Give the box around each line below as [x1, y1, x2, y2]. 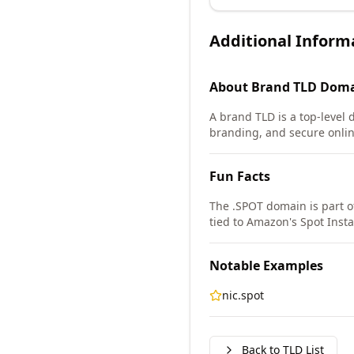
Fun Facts [209, 168, 270, 185]
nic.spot [222, 288, 264, 303]
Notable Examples [209, 257, 323, 274]
